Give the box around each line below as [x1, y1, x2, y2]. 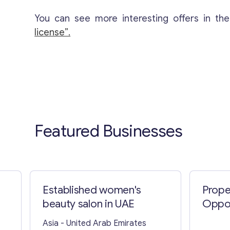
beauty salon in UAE [43, 197, 135, 210]
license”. [34, 27, 71, 38]
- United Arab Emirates [61, 218, 146, 228]
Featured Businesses [34, 120, 183, 141]
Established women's [43, 183, 141, 197]
